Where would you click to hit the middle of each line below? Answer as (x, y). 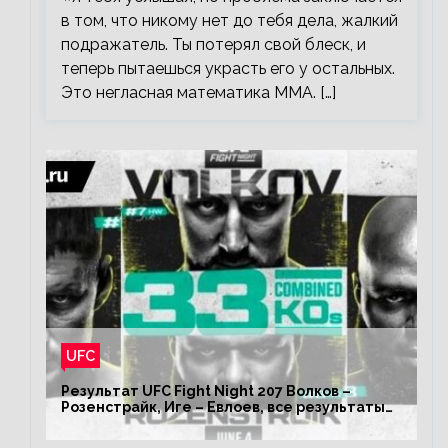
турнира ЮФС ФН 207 (138, 422)
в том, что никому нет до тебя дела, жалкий (229, 20)
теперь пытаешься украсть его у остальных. (228, 68)
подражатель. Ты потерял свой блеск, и (213, 44)
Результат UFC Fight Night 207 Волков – (206, 390)
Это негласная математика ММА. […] (198, 92)
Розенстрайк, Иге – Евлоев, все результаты (223, 406)
